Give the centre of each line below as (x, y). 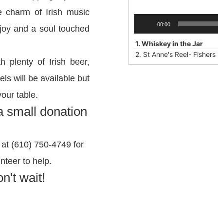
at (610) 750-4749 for (43, 144)
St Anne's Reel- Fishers (179, 54)
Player (143, 29)
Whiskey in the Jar (172, 43)
